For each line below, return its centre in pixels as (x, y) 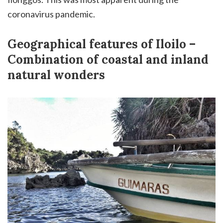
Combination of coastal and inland (108, 59)
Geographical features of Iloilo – (102, 44)
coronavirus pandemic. (51, 14)
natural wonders (56, 75)
